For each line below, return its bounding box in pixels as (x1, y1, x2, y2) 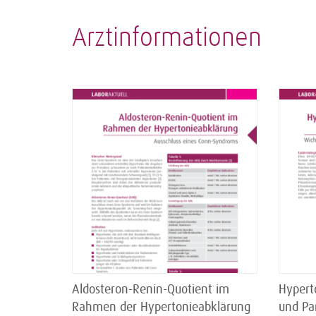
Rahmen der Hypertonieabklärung (72, 299, 250, 314)
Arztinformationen (72, 25, 262, 51)
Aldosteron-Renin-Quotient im (72, 281, 229, 296)
